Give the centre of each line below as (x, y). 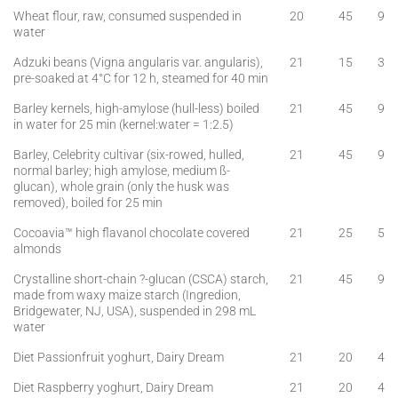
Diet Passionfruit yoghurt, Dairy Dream (119, 357)
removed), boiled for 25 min (88, 203)
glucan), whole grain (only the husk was (121, 187)
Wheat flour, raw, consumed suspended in (127, 16)
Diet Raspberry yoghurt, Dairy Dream (113, 387)
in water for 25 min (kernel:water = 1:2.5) (123, 124)
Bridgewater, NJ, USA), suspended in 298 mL (135, 311)
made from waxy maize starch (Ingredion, (127, 295)
